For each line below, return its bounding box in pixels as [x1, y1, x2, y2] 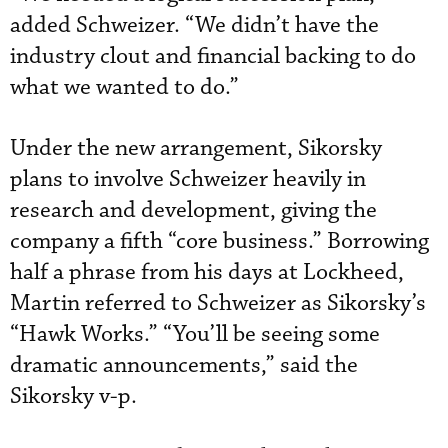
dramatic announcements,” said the [10, 351, 358, 380]
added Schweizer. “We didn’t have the [10, 11, 379, 40]
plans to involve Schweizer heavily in [10, 165, 366, 194]
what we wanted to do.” [10, 73, 239, 102]
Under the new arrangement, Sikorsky [10, 134, 382, 163]
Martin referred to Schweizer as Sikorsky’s [10, 289, 426, 318]
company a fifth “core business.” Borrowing [10, 227, 429, 256]
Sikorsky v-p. [10, 382, 137, 411]
